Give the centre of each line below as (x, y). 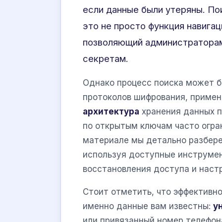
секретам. (106, 58)
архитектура (111, 112)
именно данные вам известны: (148, 206)
